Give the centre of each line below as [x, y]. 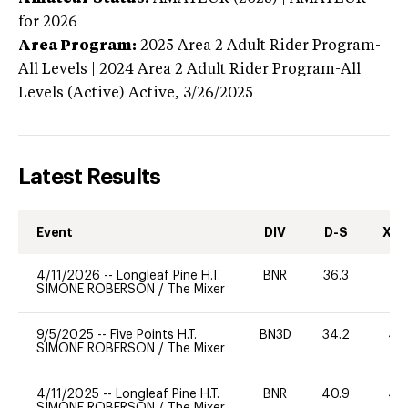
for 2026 [48, 22]
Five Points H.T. [153, 335]
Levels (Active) [71, 93]
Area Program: [77, 46]
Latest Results [90, 176]
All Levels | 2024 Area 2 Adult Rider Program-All [189, 70]
